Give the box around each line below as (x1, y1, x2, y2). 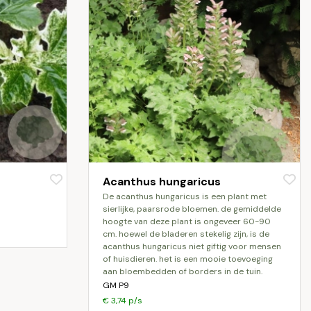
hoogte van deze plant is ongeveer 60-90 (103, 216, 271, 227)
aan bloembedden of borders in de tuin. (103, 266, 262, 277)
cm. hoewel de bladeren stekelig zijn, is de (103, 228, 269, 239)
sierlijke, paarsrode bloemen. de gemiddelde (103, 203, 281, 215)
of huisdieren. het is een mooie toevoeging (103, 253, 273, 264)
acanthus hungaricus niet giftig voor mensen (103, 241, 281, 252)
